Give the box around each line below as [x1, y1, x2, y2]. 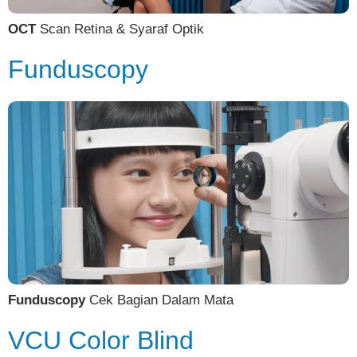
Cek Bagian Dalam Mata [85, 292, 233, 308]
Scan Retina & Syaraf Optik [36, 22, 204, 37]
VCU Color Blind [8, 326, 194, 355]
